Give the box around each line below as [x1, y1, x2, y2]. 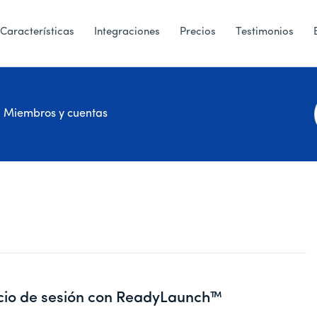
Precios [180, 27, 216, 38]
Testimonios [236, 27, 294, 38]
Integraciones [94, 27, 160, 38]
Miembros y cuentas [3, 108, 108, 120]
